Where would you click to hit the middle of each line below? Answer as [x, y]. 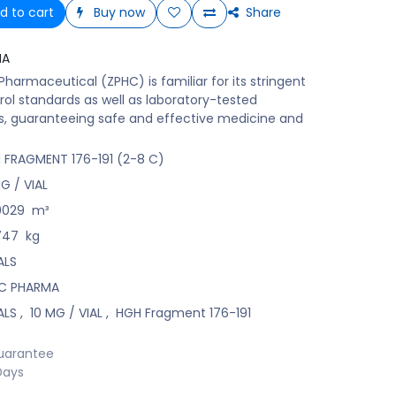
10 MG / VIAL [66, 313]
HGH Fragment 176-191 [183, 313]
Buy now [118, 13]
